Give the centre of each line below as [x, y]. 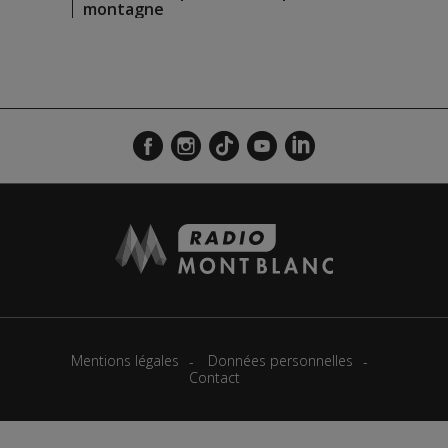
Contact [214, 378]
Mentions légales [124, 360]
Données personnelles [280, 360]
